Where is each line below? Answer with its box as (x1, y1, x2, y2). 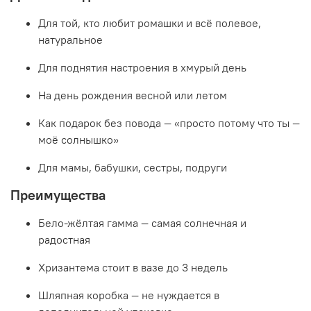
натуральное (38, 32, 103, 47)
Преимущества (10, 185, 106, 203)
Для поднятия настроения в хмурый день (38, 60, 246, 74)
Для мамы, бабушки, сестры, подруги (38, 160, 227, 174)
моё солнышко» (38, 132, 119, 146)
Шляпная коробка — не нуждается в (38, 287, 219, 302)
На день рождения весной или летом (38, 87, 227, 102)
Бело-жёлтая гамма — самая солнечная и (38, 215, 246, 230)
